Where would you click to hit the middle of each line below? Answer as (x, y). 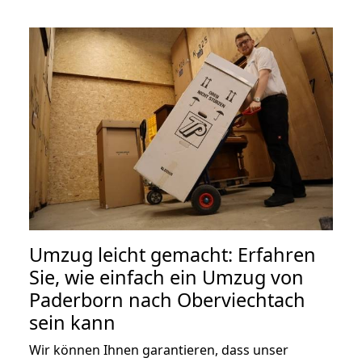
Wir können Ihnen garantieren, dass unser (159, 349)
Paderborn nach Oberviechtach (167, 299)
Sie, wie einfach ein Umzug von (166, 277)
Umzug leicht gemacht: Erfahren (173, 254)
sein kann (72, 322)
